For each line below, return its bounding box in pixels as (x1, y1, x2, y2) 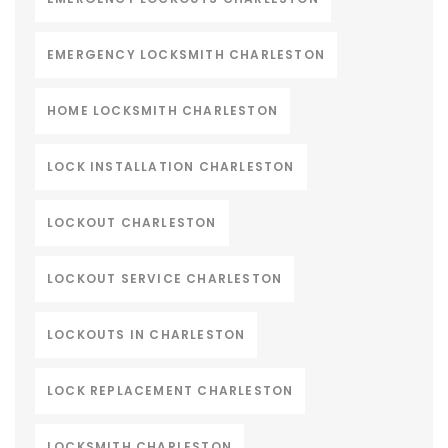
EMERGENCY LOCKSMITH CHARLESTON (47, 46, 325, 64)
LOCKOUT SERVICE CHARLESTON (47, 270, 283, 288)
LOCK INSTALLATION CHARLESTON (47, 158, 295, 176)
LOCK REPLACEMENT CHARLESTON (47, 382, 294, 400)
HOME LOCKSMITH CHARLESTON (47, 102, 278, 120)
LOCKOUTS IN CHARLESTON (47, 326, 246, 344)
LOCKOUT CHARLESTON (47, 214, 217, 232)
